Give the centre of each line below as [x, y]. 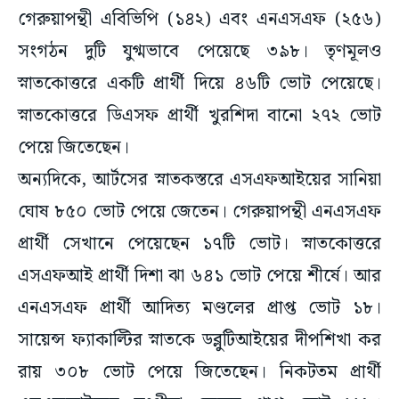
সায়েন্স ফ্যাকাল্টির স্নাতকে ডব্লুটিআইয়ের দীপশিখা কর [199, 341]
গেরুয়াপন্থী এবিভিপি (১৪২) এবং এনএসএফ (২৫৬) [199, 20]
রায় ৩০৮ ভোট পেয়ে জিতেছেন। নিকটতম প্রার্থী [199, 373]
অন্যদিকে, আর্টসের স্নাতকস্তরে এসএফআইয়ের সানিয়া [199, 180]
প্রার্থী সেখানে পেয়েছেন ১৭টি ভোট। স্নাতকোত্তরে [199, 244]
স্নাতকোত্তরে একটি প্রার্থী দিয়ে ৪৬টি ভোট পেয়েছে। [199, 84]
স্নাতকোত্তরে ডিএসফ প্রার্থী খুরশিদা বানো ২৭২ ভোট [199, 116]
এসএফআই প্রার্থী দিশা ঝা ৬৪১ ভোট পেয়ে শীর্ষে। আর [199, 277]
